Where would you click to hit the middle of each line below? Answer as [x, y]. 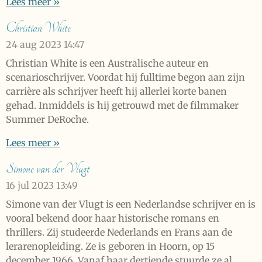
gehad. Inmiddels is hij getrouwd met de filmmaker [122, 106]
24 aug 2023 [34, 45]
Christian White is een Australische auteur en [107, 63]
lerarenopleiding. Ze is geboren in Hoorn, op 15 [110, 247]
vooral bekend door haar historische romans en [113, 218]
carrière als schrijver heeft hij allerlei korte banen [116, 92]
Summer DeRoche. [49, 120]
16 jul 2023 [30, 186]
